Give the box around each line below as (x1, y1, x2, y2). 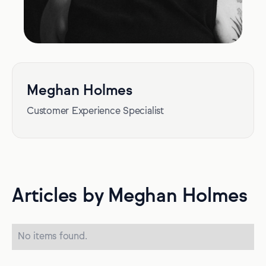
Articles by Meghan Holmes (12, 186, 248, 206)
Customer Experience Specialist (27, 106, 164, 116)
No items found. (18, 232, 87, 242)
